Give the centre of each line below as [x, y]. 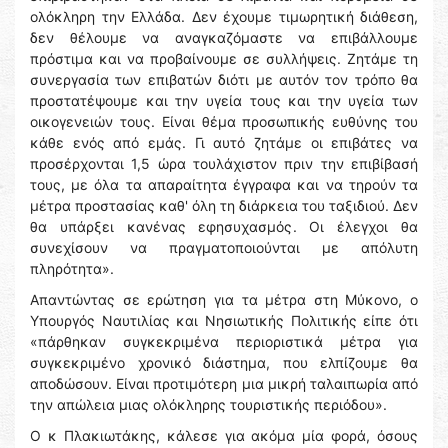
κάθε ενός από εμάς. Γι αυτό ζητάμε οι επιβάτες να [224, 143]
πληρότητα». [72, 269]
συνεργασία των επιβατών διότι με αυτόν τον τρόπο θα [224, 80]
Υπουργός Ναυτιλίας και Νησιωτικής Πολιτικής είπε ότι [224, 321]
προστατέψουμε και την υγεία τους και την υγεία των [224, 101]
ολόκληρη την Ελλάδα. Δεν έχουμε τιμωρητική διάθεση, [224, 17]
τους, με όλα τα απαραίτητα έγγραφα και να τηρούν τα [224, 185]
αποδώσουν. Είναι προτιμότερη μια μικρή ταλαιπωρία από [224, 384]
